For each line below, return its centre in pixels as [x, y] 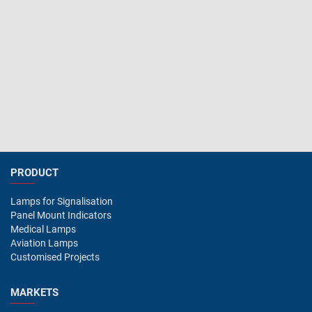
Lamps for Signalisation [62, 201]
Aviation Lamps [44, 243]
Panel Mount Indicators [61, 215]
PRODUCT [34, 173]
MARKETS [34, 292]
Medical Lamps [43, 229]
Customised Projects [55, 257]
